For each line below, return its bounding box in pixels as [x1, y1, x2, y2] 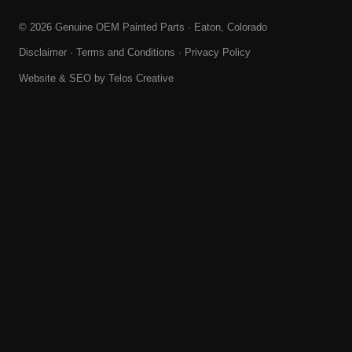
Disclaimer [19, 47, 67, 59]
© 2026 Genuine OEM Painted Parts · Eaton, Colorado [19, 21, 267, 33]
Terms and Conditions [76, 47, 175, 59]
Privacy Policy [185, 47, 251, 59]
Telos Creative [108, 72, 174, 84]
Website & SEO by [19, 72, 108, 84]
